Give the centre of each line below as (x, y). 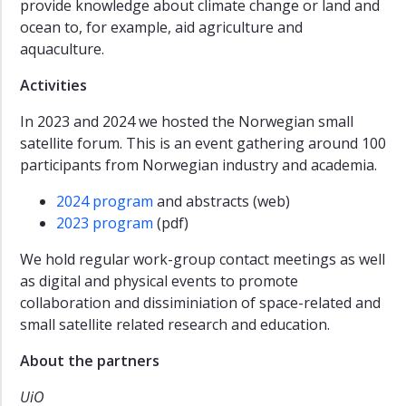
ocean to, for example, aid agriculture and (161, 27)
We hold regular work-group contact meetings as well (203, 259)
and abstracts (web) (222, 201)
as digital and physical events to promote (159, 280)
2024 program (105, 201)
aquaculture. (62, 48)
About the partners (90, 360)
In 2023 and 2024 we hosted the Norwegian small (187, 121)
